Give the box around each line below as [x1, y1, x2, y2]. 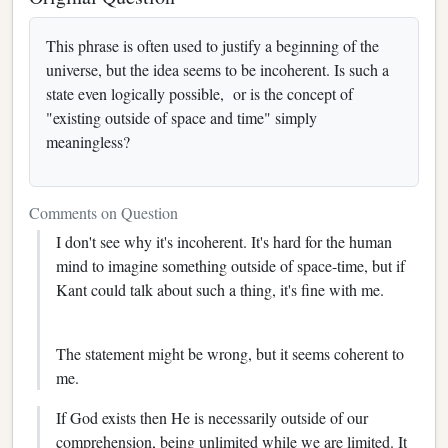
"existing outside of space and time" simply [46, 106, 317, 128]
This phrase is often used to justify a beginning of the [46, 34, 379, 56]
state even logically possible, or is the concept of [46, 82, 353, 104]
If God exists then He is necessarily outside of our [56, 406, 368, 428]
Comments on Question [29, 201, 178, 223]
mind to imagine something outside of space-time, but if [56, 254, 405, 276]
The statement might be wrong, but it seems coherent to [56, 342, 404, 364]
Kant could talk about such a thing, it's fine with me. [56, 278, 389, 300]
